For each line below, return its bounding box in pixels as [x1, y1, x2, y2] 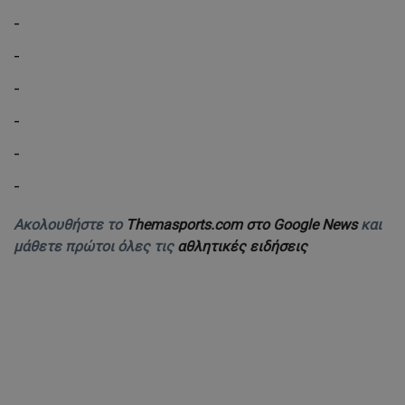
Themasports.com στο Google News [126, 215, 361, 233]
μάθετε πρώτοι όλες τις [14, 237, 177, 255]
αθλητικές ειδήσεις [177, 237, 307, 255]
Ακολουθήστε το [14, 215, 126, 233]
